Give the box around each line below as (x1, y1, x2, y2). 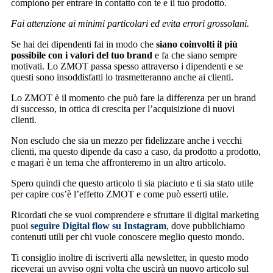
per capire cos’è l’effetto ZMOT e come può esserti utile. (11, 188, 229, 199)
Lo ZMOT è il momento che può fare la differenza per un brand (11, 92, 256, 103)
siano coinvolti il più (156, 38, 238, 49)
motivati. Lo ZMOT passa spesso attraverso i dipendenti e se (11, 60, 243, 71)
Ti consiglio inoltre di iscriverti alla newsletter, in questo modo (11, 252, 249, 263)
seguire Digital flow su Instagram (30, 220, 166, 231)
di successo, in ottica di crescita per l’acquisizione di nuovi (11, 103, 235, 114)
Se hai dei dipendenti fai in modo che (11, 38, 156, 49)
